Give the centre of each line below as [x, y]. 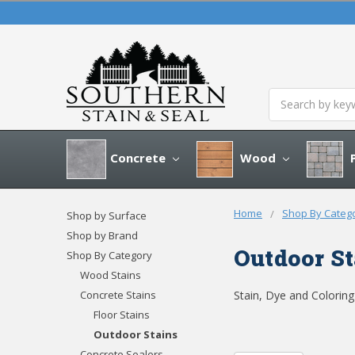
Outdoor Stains [135, 334]
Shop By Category [109, 255]
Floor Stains [121, 314]
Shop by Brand [102, 235]
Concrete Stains [118, 294]
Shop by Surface [107, 215]
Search [286, 96]
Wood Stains [110, 275]
